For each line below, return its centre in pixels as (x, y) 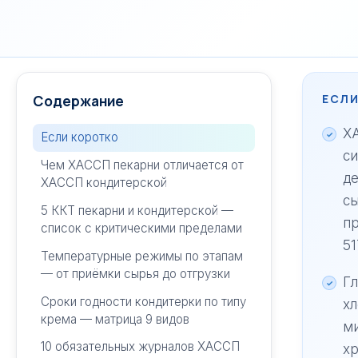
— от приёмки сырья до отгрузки (135, 273)
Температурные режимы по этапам (141, 256)
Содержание (78, 101)
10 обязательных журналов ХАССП (140, 347)
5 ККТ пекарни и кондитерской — (137, 210)
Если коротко (79, 137)
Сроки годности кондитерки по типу (143, 301)
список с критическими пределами (141, 228)
